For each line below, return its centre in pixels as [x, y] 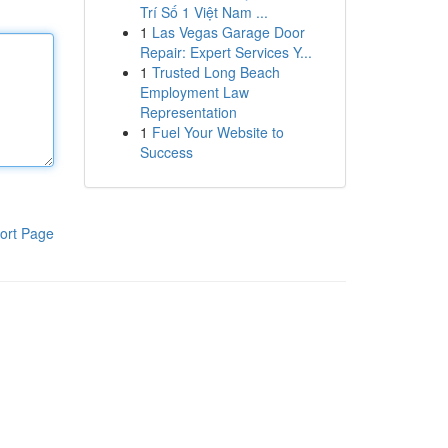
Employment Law [194, 92]
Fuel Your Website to [217, 132]
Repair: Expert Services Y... [225, 52]
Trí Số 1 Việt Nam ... [203, 12]
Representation [188, 112]
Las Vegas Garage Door [228, 32]
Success [166, 152]
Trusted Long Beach [215, 72]
